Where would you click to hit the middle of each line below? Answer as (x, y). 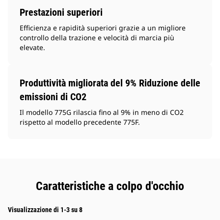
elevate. (32, 48)
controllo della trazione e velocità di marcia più (97, 38)
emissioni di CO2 (53, 97)
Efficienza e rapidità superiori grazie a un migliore (103, 28)
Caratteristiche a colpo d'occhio (110, 186)
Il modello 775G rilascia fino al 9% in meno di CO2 (102, 112)
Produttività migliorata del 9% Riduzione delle (110, 83)
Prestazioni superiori (61, 13)
